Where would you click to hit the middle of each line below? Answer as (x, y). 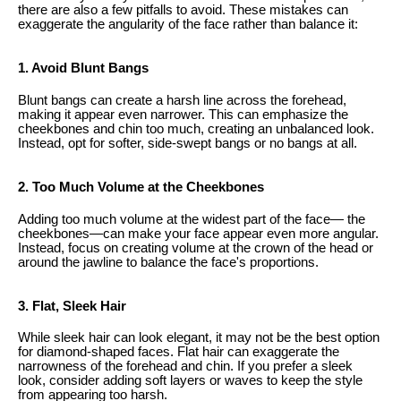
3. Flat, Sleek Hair (72, 306)
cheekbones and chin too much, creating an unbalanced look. (196, 128)
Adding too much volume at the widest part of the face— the (192, 219)
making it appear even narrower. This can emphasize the (183, 114)
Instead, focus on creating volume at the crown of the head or (196, 247)
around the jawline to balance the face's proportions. (168, 262)
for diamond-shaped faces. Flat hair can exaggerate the (179, 352)
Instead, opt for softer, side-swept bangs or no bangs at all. (188, 143)
